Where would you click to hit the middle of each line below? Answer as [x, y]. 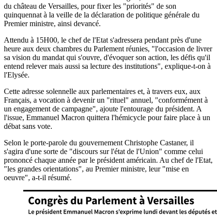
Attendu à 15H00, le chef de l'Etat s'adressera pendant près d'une [103, 40]
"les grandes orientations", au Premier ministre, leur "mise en [96, 169]
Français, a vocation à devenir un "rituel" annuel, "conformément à [106, 100]
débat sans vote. [28, 126]
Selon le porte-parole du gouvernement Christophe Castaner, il [99, 142]
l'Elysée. [17, 75]
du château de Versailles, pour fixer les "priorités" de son [90, 6]
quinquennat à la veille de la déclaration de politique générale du [102, 15]
